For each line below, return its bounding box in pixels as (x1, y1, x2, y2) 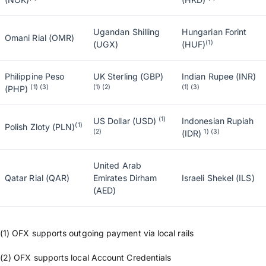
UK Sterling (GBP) (93, 71, 164, 81)
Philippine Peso (5, 71, 65, 81)
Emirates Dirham (93, 173, 157, 183)
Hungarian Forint (182, 27, 247, 37)
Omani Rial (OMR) (5, 33, 75, 43)
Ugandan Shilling (93, 27, 160, 37)
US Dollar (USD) (93, 116, 159, 126)
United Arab (93, 160, 141, 170)
